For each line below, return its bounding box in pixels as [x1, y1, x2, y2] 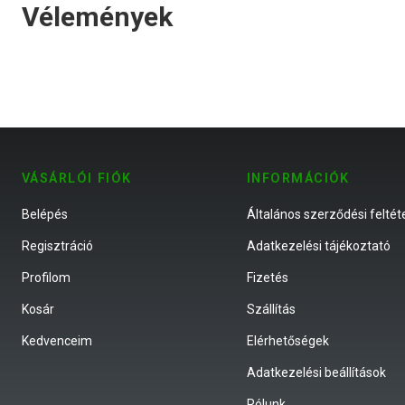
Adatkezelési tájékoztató [247, 239, 391, 254]
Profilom [22, 270, 71, 286]
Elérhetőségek [247, 334, 329, 349]
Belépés [22, 207, 68, 222]
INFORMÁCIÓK [247, 171, 350, 187]
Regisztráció [22, 239, 93, 254]
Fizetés [247, 270, 288, 286]
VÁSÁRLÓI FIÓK [22, 171, 132, 187]
